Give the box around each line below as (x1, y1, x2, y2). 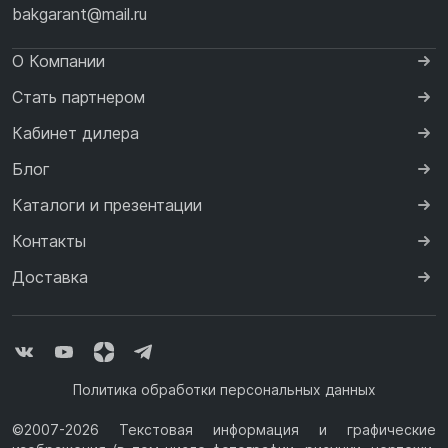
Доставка (12, 267, 88, 288)
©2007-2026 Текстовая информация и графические (12, 421, 436, 439)
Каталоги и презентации (12, 195, 202, 216)
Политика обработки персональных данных (72, 381, 376, 399)
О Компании (12, 51, 105, 72)
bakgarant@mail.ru (12, 4, 147, 25)
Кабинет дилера (12, 123, 139, 144)
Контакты (12, 231, 86, 252)
